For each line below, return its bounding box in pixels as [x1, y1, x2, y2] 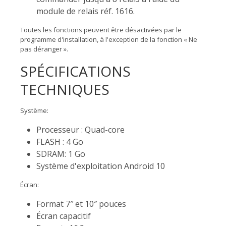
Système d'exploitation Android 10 [36, 160, 165, 172]
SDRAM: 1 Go [36, 148, 85, 159]
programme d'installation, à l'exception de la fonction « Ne [20, 34, 197, 44]
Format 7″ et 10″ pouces [36, 198, 126, 209]
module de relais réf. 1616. [36, 5, 135, 17]
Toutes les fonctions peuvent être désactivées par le [20, 25, 182, 34]
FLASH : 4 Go [36, 136, 83, 147]
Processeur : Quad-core [36, 124, 125, 135]
